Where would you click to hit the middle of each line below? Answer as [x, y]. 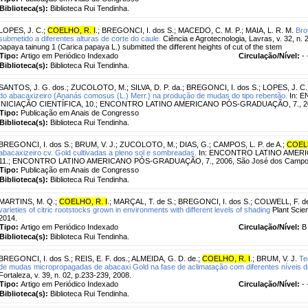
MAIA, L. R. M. [269, 30]
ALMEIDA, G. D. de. [165, 258]
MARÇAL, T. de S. [144, 201]
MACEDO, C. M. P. [210, 30]
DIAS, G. [194, 144]
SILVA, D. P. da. [156, 87]
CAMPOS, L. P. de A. [248, 144]
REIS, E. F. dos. [101, 258]
